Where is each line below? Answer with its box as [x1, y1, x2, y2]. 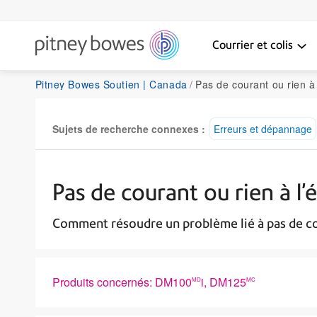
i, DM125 [200, 273, 246, 290]
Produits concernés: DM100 [52, 273, 192, 290]
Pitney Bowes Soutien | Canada [35, 76, 188, 91]
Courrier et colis [212, 38, 293, 52]
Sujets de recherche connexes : [52, 121, 205, 136]
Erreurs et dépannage [213, 121, 312, 136]
